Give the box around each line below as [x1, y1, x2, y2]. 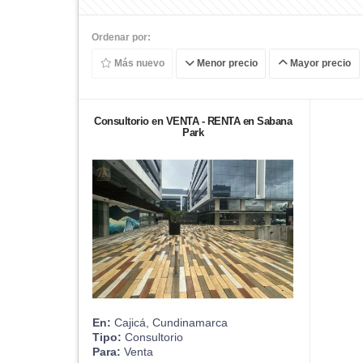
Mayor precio [287, 58, 351, 70]
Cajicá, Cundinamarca [111, 315, 228, 329]
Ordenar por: [92, 31, 151, 43]
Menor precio [194, 58, 258, 70]
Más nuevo [111, 58, 164, 70]
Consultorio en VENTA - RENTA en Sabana [94, 114, 292, 127]
